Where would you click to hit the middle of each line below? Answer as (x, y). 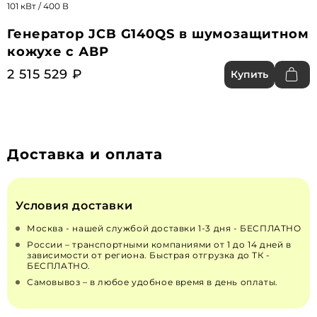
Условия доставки (74, 205)
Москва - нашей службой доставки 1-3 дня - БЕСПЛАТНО (164, 228)
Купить (249, 74)
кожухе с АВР (58, 51)
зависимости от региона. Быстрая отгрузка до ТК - (149, 255)
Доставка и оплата (85, 154)
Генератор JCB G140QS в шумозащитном (158, 34)
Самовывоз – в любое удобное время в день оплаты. (152, 282)
